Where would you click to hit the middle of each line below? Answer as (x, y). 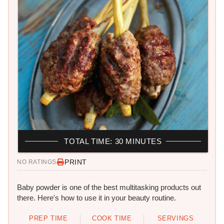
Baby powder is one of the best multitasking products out (109, 187)
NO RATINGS (37, 162)
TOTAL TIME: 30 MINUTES (113, 141)
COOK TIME (112, 218)
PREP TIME (48, 218)
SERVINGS (175, 218)
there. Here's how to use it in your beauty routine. (96, 197)
